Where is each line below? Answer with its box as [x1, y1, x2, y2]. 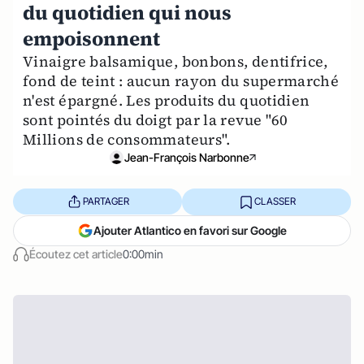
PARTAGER [82, 195, 129, 208]
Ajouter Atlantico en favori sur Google [93, 223, 287, 237]
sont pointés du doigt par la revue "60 [23, 109, 288, 130]
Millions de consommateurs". [23, 128, 231, 149]
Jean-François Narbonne [124, 149, 249, 164]
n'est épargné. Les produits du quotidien [23, 89, 310, 110]
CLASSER [253, 195, 296, 208]
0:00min [123, 246, 163, 261]
